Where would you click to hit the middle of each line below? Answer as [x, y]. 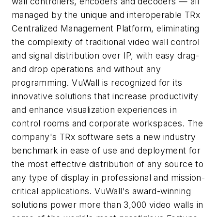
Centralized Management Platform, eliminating [106, 29]
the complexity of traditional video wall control [106, 42]
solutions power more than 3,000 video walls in [108, 205]
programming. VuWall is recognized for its [97, 83]
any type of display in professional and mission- [108, 178]
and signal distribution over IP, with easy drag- [106, 56]
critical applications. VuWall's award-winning [101, 191]
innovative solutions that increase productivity [105, 96]
